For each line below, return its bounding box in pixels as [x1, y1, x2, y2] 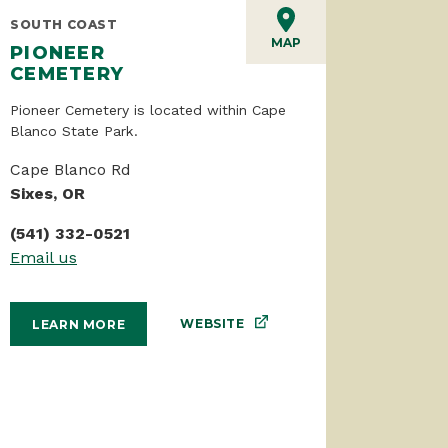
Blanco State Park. [10, 122, 143, 139]
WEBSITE [180, 316, 245, 332]
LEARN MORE [32, 316, 126, 332]
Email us [10, 247, 77, 267]
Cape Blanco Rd [10, 159, 131, 179]
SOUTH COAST [10, 16, 118, 32]
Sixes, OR [10, 183, 85, 203]
